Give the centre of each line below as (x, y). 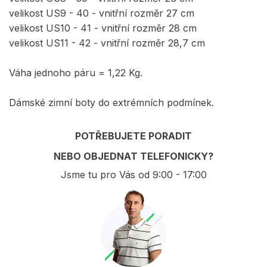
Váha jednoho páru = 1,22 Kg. (76, 72)
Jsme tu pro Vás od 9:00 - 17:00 (133, 174)
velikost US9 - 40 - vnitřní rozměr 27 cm (102, 13)
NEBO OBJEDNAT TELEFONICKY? (133, 156)
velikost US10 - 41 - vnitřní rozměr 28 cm (103, 28)
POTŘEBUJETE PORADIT (133, 136)
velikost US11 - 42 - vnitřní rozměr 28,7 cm (107, 43)
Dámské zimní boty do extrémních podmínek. (111, 102)
